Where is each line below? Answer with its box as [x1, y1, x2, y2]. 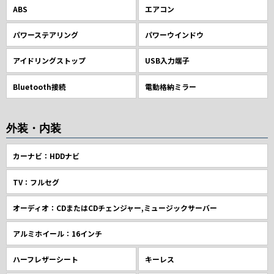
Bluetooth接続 [13, 81, 67, 92]
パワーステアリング [13, 29, 79, 40]
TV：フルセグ [13, 176, 60, 187]
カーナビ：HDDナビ [13, 150, 80, 161]
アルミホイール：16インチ [13, 228, 103, 239]
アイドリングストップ [13, 55, 86, 66]
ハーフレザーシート [13, 254, 79, 265]
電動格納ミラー [144, 81, 196, 92]
